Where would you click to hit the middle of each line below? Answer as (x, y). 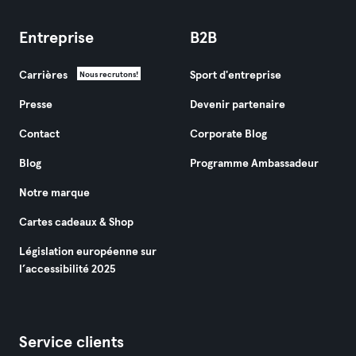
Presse (36, 105)
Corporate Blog (228, 134)
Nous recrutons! (109, 75)
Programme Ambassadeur (254, 164)
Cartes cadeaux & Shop (76, 222)
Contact (39, 134)
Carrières (43, 75)
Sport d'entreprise (236, 75)
